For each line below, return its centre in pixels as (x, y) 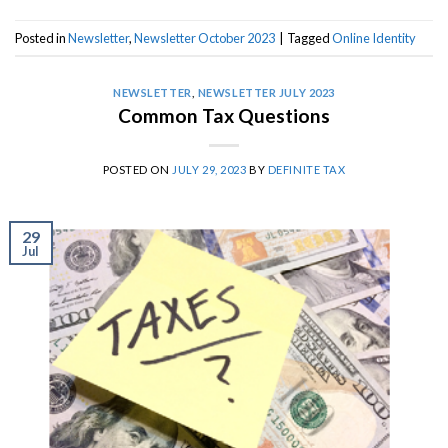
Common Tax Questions (224, 115)
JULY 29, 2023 (209, 169)
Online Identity (374, 37)
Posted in (41, 37)
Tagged (309, 37)
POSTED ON (137, 169)
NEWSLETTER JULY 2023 (266, 93)
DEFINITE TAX (306, 169)
